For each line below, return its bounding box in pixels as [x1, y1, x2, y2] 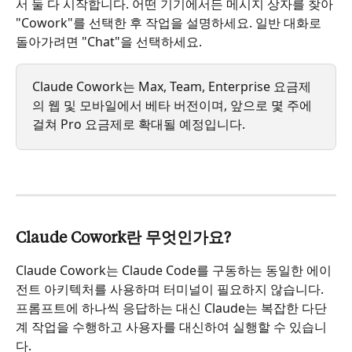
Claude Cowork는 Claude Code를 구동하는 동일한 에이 [16, 261, 332, 279]
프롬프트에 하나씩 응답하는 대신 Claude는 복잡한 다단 [16, 299, 327, 317]
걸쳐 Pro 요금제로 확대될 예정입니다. [32, 115, 245, 133]
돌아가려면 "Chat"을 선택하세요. [16, 32, 202, 50]
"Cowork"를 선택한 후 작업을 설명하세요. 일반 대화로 [16, 13, 324, 31]
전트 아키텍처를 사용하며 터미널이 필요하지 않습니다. [16, 280, 327, 298]
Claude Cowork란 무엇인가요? [16, 230, 231, 247]
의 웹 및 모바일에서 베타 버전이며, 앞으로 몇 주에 [32, 96, 315, 114]
